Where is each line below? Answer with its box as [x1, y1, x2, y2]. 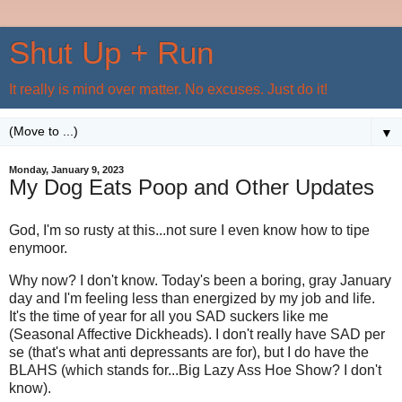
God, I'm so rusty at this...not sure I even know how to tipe [9, 222, 370, 238]
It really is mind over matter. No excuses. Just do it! [9, 82, 328, 97]
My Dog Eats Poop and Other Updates [9, 175, 374, 199]
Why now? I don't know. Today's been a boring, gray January [9, 272, 391, 288]
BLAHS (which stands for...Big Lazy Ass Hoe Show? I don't [9, 362, 381, 378]
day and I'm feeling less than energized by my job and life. [9, 290, 375, 306]
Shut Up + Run [9, 36, 214, 70]
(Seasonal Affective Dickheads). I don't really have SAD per [9, 326, 385, 342]
